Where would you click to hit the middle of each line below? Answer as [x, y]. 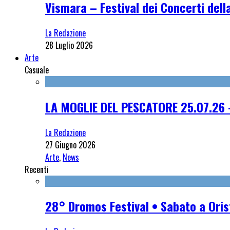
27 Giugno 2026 [70, 145]
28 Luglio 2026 [69, 45]
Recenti [37, 169]
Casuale [37, 70]
